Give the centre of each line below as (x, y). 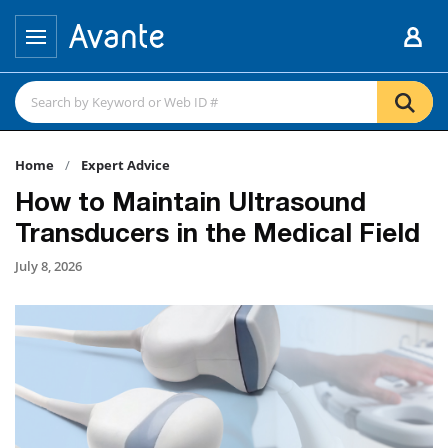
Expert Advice (125, 165)
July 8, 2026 (48, 266)
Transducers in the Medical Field (217, 236)
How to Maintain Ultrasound (190, 205)
